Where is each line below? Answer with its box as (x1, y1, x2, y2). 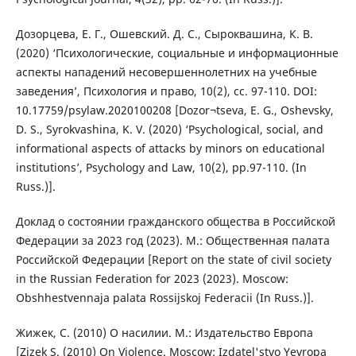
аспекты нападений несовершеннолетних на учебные (15, 64, 317, 79)
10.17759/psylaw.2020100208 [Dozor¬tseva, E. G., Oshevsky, (15, 102, 334, 118)
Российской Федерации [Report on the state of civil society (15, 251, 331, 267)
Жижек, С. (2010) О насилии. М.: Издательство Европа (15, 324, 313, 340)
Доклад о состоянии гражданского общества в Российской (15, 213, 335, 229)
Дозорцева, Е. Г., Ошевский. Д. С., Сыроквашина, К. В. (15, 25, 313, 41)
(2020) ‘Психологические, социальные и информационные (15, 44, 339, 60)
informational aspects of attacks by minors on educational (15, 140, 325, 156)
